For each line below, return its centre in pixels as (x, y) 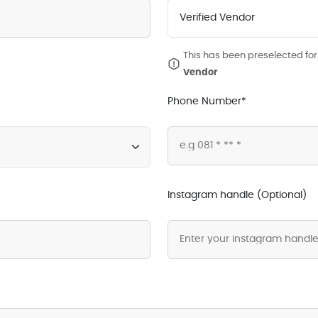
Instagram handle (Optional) (237, 196)
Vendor (200, 72)
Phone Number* (207, 102)
